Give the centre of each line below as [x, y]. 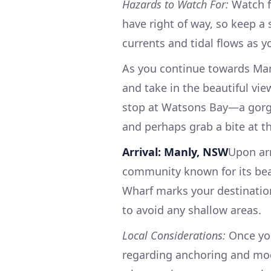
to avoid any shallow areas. [192, 210]
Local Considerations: [174, 235]
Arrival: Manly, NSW [175, 152]
